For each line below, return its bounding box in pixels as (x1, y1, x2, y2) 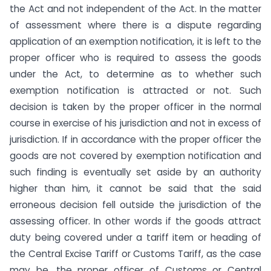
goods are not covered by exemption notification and (10, 149, 261, 163)
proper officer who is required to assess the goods (10, 51, 261, 65)
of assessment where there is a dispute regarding (10, 19, 261, 32)
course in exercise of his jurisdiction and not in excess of (10, 117, 261, 130)
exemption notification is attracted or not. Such (10, 84, 261, 97)
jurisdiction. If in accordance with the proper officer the (10, 133, 261, 146)
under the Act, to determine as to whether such (10, 68, 261, 81)
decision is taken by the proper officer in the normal (10, 100, 261, 114)
